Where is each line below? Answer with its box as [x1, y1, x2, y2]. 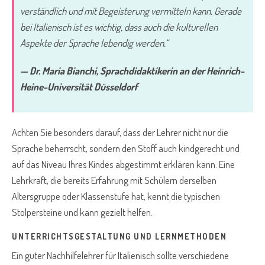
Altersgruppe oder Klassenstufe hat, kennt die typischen [12, 190, 220, 203]
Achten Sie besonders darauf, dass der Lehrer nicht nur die [12, 126, 228, 139]
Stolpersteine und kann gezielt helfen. [12, 206, 153, 219]
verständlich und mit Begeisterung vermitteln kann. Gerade [20, 5, 241, 18]
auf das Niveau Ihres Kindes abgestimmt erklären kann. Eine [12, 158, 235, 171]
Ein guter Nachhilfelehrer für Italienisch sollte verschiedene [12, 249, 229, 262]
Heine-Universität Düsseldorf [20, 80, 138, 93]
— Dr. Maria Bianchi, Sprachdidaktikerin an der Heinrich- [20, 64, 244, 77]
